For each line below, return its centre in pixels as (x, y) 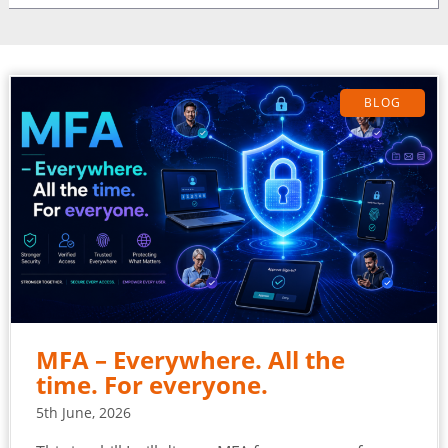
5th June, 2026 (83, 413)
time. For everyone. (151, 385)
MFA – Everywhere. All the (190, 360)
